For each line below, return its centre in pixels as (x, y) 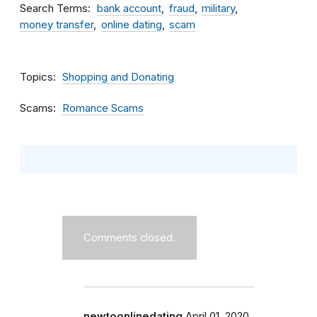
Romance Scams (103, 108)
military (218, 8)
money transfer (57, 25)
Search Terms (54, 8)
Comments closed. (129, 238)
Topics (36, 77)
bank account (129, 8)
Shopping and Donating (118, 77)
